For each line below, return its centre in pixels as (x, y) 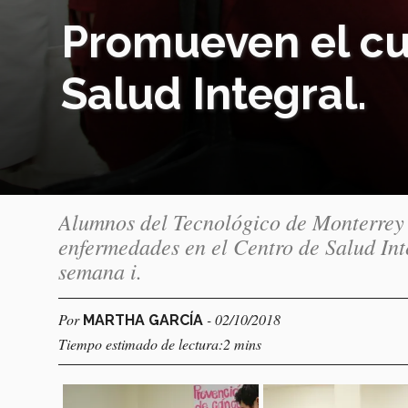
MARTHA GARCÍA (145, 320)
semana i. (100, 270)
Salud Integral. (214, 93)
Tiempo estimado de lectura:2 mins (160, 343)
